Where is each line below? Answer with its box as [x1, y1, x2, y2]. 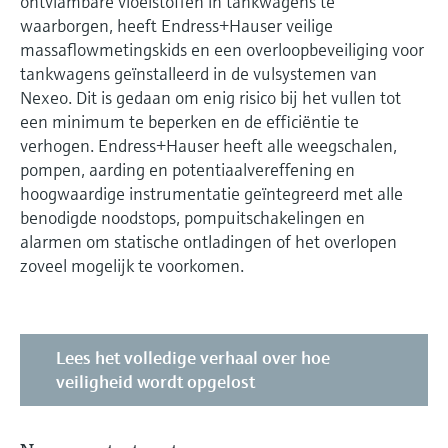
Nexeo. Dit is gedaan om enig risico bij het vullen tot [20, 86, 401, 110]
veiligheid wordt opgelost [56, 370, 255, 394]
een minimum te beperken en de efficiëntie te [20, 110, 359, 134]
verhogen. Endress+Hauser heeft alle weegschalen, [20, 134, 397, 158]
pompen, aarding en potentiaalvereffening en [20, 158, 355, 182]
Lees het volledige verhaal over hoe [56, 346, 330, 370]
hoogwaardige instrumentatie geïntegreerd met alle [20, 182, 403, 206]
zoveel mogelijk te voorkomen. [20, 254, 244, 278]
